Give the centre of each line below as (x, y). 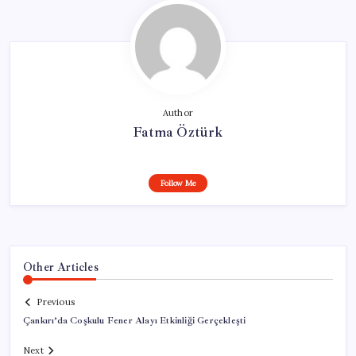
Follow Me (178, 183)
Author (178, 112)
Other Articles (61, 267)
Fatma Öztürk (178, 132)
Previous (56, 302)
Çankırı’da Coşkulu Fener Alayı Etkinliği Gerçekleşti (135, 321)
